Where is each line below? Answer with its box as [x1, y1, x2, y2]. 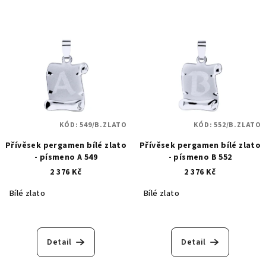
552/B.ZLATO [214, 119, 261, 130]
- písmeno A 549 [34, 151, 97, 163]
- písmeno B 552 [168, 151, 232, 163]
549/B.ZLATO [80, 119, 127, 130]
